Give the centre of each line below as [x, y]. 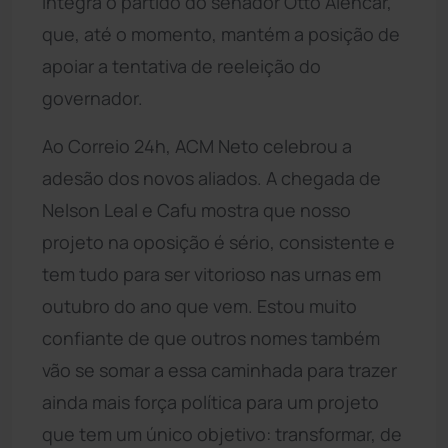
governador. [92, 97]
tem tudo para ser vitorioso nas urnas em [211, 273]
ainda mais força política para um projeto [210, 401]
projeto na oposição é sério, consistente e [218, 241]
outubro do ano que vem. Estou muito [199, 305]
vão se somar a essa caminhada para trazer [219, 369]
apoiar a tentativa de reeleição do [181, 65]
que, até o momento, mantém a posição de [221, 33]
